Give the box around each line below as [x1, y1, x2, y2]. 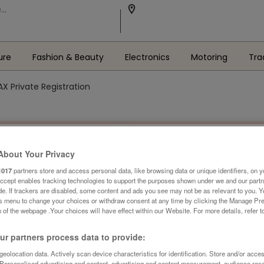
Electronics [124, 51, 170, 63]
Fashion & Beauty [32, 51, 104, 63]
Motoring [190, 51, 227, 63]
